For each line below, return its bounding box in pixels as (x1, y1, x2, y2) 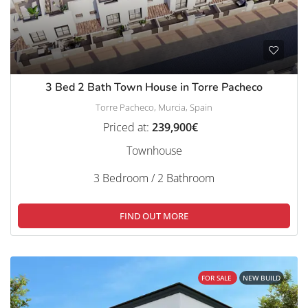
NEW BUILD (243, 272, 280, 283)
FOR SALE (201, 272, 234, 283)
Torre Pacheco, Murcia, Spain (96, 100, 212, 113)
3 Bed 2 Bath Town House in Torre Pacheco (45, 79, 263, 95)
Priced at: (103, 119, 152, 135)
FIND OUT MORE (120, 209, 188, 222)
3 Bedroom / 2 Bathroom (93, 170, 214, 186)
